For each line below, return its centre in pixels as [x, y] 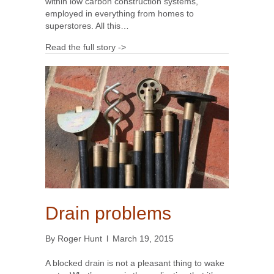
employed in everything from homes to [120, 14]
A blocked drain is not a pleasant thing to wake [135, 263]
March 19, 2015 [143, 239]
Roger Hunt [80, 239]
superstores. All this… [87, 26]
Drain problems [108, 213]
